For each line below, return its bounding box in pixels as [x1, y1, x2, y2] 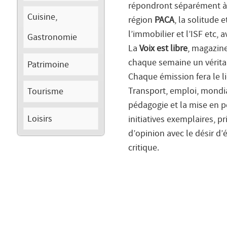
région [128, 15, 155, 26]
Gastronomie [27, 32, 78, 43]
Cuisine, [27, 12, 58, 23]
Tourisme [27, 86, 64, 97]
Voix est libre [139, 44, 187, 54]
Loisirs [27, 113, 53, 124]
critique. [128, 143, 159, 154]
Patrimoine [27, 59, 69, 70]
